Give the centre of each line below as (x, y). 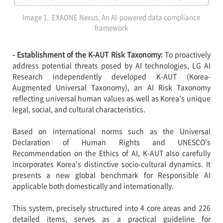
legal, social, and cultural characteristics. (79, 109)
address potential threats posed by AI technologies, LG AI (111, 65)
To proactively (188, 54)
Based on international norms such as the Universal (111, 131)
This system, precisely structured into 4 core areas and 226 (111, 208)
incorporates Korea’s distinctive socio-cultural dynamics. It (111, 164)
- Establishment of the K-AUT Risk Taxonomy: (88, 54)
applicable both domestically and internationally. (94, 186)
